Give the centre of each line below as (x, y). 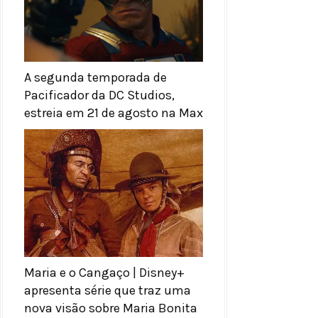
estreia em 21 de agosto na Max (114, 113)
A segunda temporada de (95, 77)
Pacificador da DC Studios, (99, 95)
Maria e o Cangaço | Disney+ (104, 272)
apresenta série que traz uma (108, 290)
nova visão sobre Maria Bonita (111, 308)
